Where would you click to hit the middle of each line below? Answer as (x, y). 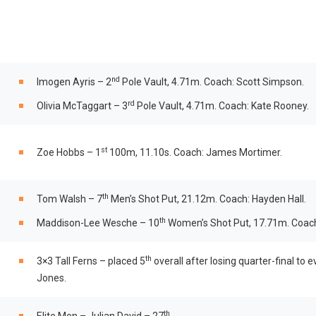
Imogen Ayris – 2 (74, 82)
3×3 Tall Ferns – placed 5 (91, 261)
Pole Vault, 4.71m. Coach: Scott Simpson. (212, 82)
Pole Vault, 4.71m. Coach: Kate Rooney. (222, 106)
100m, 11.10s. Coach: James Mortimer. (195, 152)
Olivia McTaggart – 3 (82, 106)
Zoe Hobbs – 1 (69, 152)
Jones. (51, 278)
